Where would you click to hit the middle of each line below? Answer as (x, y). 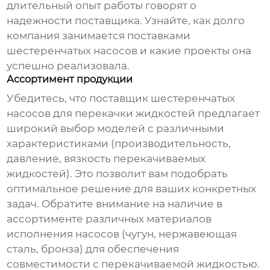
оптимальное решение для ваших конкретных (132, 189)
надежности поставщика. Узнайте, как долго (126, 21)
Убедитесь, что (48, 99)
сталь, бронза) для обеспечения (93, 249)
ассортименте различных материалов (109, 219)
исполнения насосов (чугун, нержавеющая (122, 234)
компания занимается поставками (99, 36)
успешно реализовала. (68, 66)
